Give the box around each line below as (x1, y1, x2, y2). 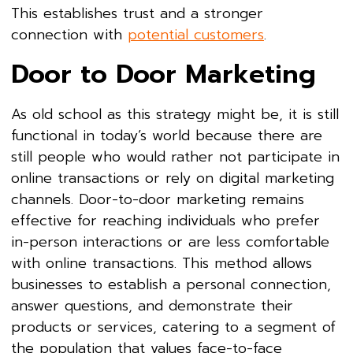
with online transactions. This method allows (11, 251, 312, 274)
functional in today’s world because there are (11, 124, 322, 147)
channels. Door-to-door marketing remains (11, 188, 304, 210)
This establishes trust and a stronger (11, 2, 263, 24)
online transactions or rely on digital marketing (11, 166, 334, 189)
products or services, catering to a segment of (11, 315, 336, 338)
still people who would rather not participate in (11, 145, 340, 168)
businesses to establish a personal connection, (11, 273, 331, 295)
